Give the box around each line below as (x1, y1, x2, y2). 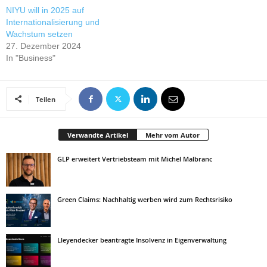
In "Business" (6, 53, 55, 63)
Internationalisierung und (6, 17, 100, 27)
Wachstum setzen (6, 29, 73, 39)
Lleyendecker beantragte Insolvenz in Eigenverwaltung (57, 235, 226, 244)
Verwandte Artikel (67, 131, 128, 139)
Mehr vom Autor (145, 131, 200, 139)
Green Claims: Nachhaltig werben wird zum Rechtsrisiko (57, 195, 232, 204)
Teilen (36, 95, 55, 104)
